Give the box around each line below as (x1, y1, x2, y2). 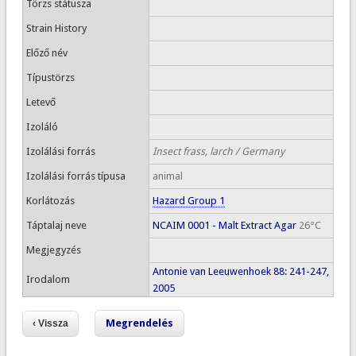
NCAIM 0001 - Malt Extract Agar (152, 219, 296, 231)
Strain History (25, 22, 87, 34)
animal (152, 170, 183, 182)
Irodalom (25, 273, 70, 285)
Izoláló (25, 121, 58, 133)
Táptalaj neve (25, 219, 87, 231)
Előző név (25, 47, 68, 59)
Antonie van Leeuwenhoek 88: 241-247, (152, 265, 329, 277)
